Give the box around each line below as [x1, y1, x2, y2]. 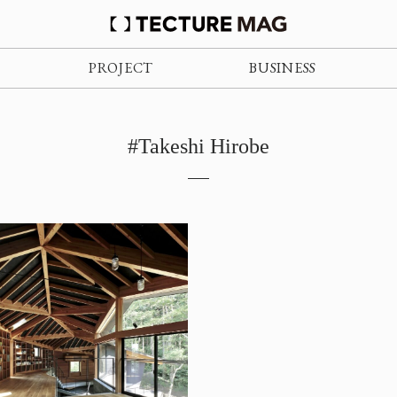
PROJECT [89, 58, 153, 77]
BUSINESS [249, 58, 316, 77]
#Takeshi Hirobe [128, 135, 269, 158]
